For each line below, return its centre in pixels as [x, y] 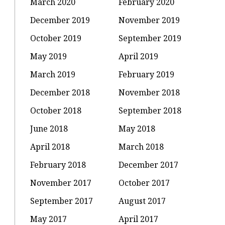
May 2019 [49, 56]
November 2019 [149, 20]
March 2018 [141, 146]
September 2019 [150, 38]
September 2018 [150, 110]
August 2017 [142, 201]
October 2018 [56, 110]
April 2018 [50, 146]
